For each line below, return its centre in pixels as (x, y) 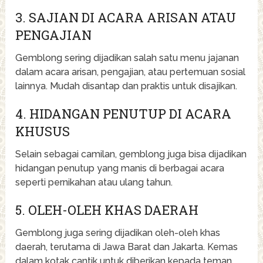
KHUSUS (43, 131)
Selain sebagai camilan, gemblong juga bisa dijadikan (131, 154)
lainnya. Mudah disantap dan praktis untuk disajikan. (127, 86)
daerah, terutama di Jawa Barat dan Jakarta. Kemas (127, 247)
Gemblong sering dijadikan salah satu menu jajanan (127, 58)
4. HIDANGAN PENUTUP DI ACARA (124, 113)
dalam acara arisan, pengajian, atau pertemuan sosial (131, 72)
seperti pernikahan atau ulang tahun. (94, 182)
